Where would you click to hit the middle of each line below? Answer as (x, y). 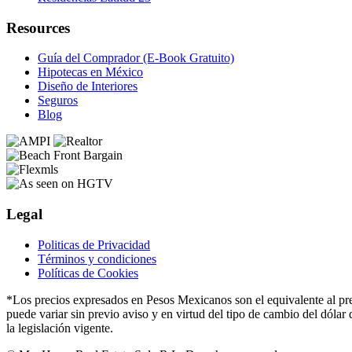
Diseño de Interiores (88, 86)
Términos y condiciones (97, 258)
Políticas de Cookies (88, 273)
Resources (38, 27)
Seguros (58, 101)
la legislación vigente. (60, 328)
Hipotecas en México (90, 72)
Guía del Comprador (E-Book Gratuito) (136, 58)
